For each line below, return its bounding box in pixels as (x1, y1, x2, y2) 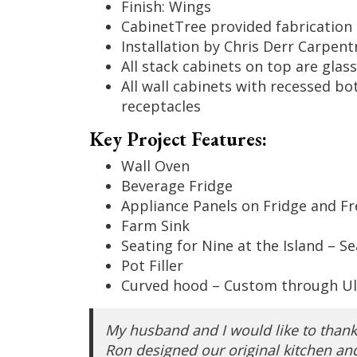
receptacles (120, 96, 201, 116)
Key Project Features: (88, 126, 267, 151)
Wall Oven (120, 155, 190, 175)
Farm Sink (120, 215, 190, 235)
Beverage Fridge (120, 175, 233, 195)
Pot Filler (120, 255, 183, 275)
